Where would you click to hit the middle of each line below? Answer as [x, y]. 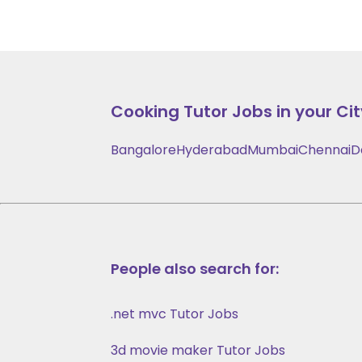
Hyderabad [212, 149]
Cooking [145, 111]
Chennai [324, 149]
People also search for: [195, 268]
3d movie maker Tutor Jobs [198, 350]
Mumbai [273, 149]
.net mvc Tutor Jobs [175, 314]
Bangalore [143, 149]
